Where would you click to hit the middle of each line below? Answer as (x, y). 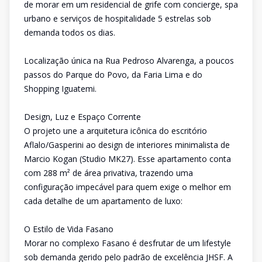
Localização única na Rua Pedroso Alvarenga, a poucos (129, 61)
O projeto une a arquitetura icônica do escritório (116, 131)
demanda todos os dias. (70, 32)
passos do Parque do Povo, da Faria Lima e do (113, 75)
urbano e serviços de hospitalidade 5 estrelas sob (118, 18)
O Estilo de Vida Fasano (69, 229)
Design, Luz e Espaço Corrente (82, 117)
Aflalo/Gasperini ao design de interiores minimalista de (127, 145)
